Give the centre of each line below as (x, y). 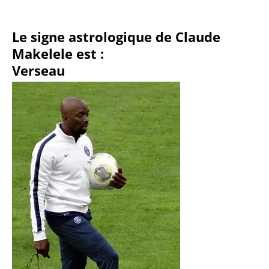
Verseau (38, 71)
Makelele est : (58, 54)
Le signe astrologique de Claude (116, 37)
